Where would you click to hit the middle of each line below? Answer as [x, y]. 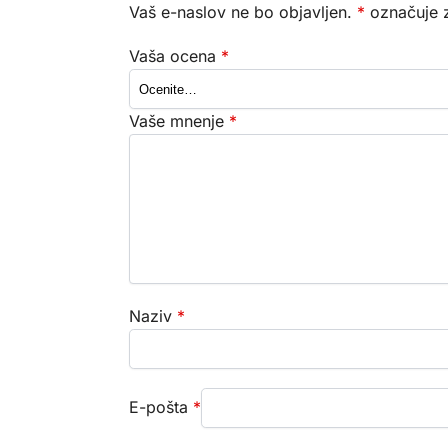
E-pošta [160, 406]
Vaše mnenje [178, 121]
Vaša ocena [174, 56]
